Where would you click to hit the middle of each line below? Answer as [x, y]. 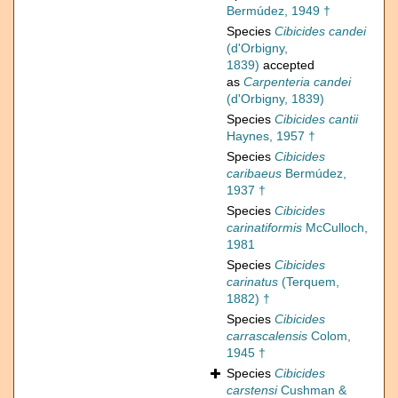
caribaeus [254, 174]
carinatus [252, 282]
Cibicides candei [320, 32]
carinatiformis [264, 228]
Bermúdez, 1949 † [279, 11]
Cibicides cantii [316, 119]
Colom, [329, 336]
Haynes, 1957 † [271, 136]
